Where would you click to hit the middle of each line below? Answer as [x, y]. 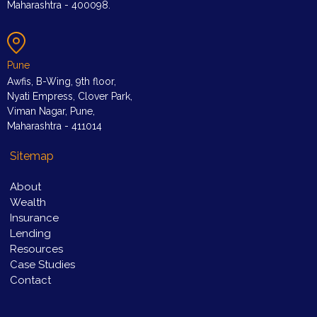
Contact [30, 281]
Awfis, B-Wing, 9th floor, [62, 82]
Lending [30, 234]
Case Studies [42, 265]
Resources [36, 249]
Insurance [34, 218]
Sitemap [32, 156]
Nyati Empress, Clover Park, [70, 97]
